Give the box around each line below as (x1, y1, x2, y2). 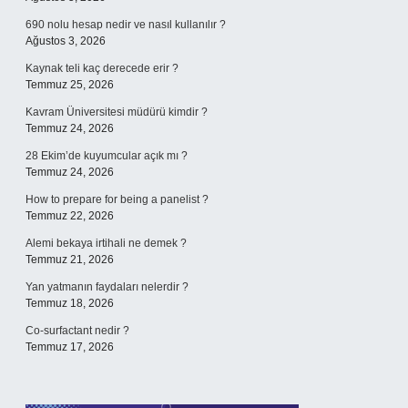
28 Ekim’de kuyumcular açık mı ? (25, 149, 188, 162)
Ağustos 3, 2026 (25, 35, 106, 47)
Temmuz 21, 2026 (25, 253, 114, 266)
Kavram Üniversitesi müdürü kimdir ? (25, 106, 208, 118)
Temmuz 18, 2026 (25, 297, 114, 310)
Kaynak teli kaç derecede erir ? (25, 62, 178, 75)
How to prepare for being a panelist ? (25, 193, 209, 206)
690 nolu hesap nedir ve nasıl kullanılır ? (25, 18, 226, 31)
